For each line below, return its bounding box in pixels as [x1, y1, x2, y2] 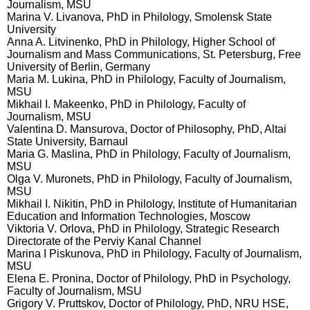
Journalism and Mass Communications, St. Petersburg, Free [7, 48, 301, 60]
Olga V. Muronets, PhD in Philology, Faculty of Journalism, [7, 173, 292, 185]
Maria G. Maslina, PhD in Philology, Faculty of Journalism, [7, 148, 291, 160]
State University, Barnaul [7, 136, 128, 147]
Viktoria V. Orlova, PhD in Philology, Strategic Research [7, 223, 280, 235]
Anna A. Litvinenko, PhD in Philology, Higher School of [7, 36, 275, 48]
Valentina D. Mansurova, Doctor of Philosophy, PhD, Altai [7, 123, 286, 135]
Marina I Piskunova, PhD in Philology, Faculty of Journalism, [7, 248, 302, 259]
